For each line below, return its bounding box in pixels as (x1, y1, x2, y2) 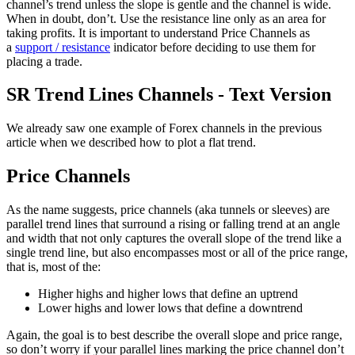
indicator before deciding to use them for (110, 40, 315, 54)
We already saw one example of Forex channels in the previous (6, 121, 322, 136)
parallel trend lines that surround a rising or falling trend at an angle (6, 217, 340, 231)
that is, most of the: (6, 260, 101, 274)
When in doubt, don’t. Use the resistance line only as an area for (6, 11, 326, 25)
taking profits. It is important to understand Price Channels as (6, 25, 310, 40)
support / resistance (15, 40, 110, 54)
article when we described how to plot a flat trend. (6, 136, 256, 150)
